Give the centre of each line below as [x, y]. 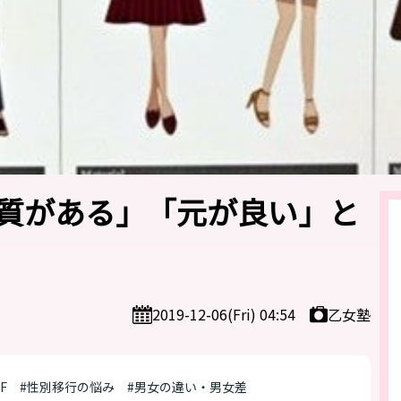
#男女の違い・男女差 [187, 387]
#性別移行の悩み [67, 387]
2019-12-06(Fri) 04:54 [224, 314]
